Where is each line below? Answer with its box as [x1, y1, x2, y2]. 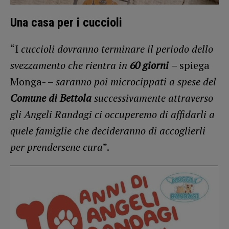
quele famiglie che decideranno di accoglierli [10, 123, 205, 138]
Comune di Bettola [10, 90, 91, 105]
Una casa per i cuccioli [10, 15, 122, 30]
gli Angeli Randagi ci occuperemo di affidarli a [10, 107, 215, 121]
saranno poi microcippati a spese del [56, 74, 216, 88]
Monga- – [10, 74, 56, 88]
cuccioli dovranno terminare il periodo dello [18, 41, 213, 56]
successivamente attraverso [91, 90, 213, 105]
